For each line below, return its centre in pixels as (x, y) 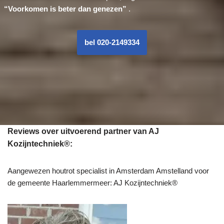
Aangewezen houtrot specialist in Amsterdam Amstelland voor (108, 170)
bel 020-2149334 (112, 42)
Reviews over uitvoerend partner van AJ (83, 131)
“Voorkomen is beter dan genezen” (65, 8)
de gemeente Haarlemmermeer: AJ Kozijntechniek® (92, 182)
